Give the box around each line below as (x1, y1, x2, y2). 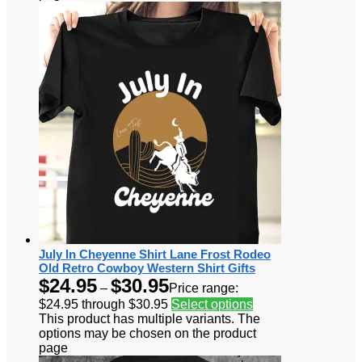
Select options (171, 297, 253, 311)
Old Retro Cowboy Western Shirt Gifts (39, 260, 255, 275)
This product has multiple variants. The (39, 311, 260, 326)
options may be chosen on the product (39, 326, 256, 340)
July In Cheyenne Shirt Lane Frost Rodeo (39, 246, 271, 261)
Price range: (169, 280, 238, 295)
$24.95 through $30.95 (39, 297, 168, 311)
